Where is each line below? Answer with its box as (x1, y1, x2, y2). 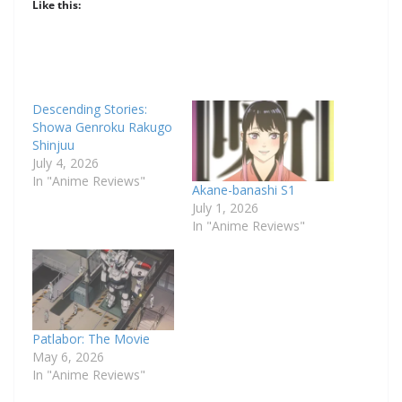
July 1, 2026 (192, 198, 258, 216)
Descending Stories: (32, 100, 147, 118)
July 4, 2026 (32, 153, 99, 171)
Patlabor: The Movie (32, 330, 150, 348)
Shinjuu (32, 135, 74, 153)
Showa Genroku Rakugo (32, 118, 172, 135)
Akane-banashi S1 (192, 180, 295, 198)
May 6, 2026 (32, 348, 104, 366)
